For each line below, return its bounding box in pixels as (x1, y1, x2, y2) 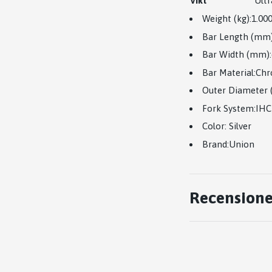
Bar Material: (202, 67, 256, 78)
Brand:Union (202, 138, 254, 149)
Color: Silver (202, 121, 251, 131)
